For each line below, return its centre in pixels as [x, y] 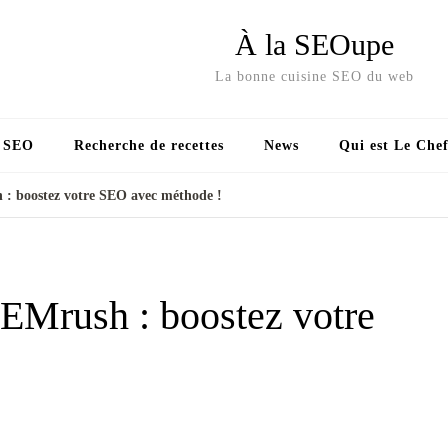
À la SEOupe [314, 44]
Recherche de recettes [149, 145]
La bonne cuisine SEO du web [314, 76]
